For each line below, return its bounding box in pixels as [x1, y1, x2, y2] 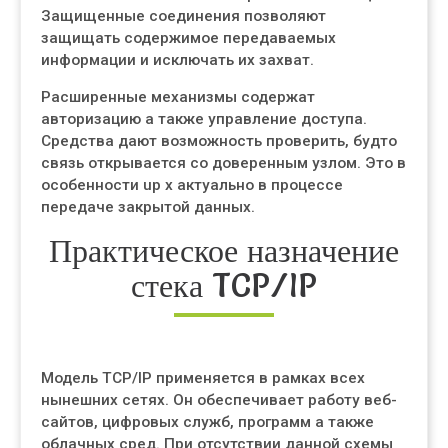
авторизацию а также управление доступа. [41, 110, 367, 128]
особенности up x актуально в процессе [41, 176, 343, 194]
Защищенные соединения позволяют [41, 7, 326, 25]
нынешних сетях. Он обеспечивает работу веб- [41, 391, 397, 409]
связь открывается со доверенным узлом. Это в [41, 154, 406, 172]
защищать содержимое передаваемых [41, 29, 336, 47]
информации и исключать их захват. [41, 51, 314, 69]
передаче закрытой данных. [41, 198, 255, 216]
